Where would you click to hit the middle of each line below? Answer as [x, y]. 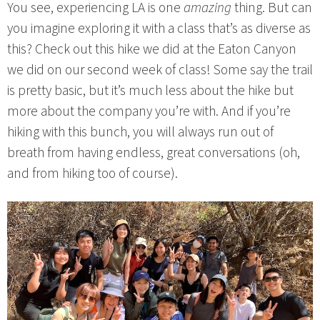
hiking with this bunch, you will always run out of [140, 132]
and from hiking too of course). [92, 174]
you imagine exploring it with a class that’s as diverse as [159, 29]
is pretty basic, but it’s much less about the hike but [150, 91]
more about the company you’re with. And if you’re [149, 112]
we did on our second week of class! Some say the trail [160, 70]
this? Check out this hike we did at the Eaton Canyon [152, 50]
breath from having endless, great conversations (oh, [154, 153]
